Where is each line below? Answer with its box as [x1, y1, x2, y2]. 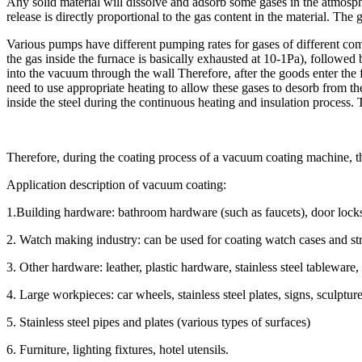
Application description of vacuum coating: [6, 178, 226, 192]
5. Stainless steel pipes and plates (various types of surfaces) [6, 315, 310, 329]
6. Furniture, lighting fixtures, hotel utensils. [6, 343, 229, 356]
